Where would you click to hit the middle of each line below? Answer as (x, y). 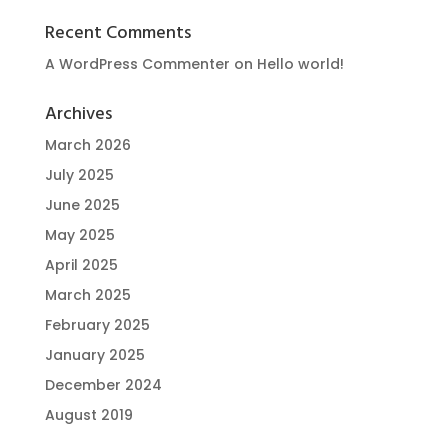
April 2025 (81, 265)
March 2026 (87, 145)
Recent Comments (117, 34)
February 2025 (97, 325)
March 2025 (87, 295)
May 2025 (79, 235)
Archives (78, 115)
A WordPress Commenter (137, 64)
